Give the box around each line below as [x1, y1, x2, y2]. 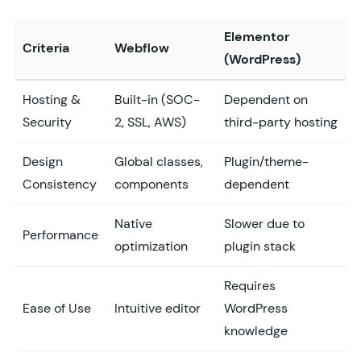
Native [114, 215, 152, 233]
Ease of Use [23, 300, 91, 317]
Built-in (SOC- [114, 91, 200, 109]
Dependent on [224, 91, 308, 109]
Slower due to [224, 215, 305, 233]
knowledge [224, 322, 288, 340]
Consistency [23, 176, 97, 193]
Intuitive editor [114, 300, 201, 317]
